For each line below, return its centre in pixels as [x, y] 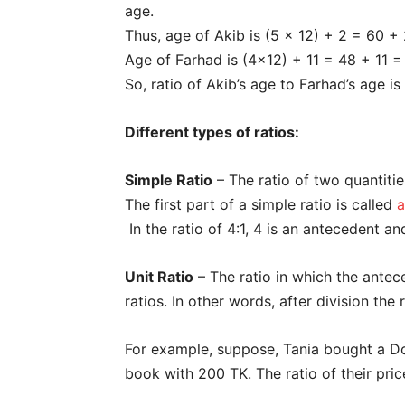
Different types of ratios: [212, 132]
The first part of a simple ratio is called [261, 204]
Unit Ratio [159, 276]
